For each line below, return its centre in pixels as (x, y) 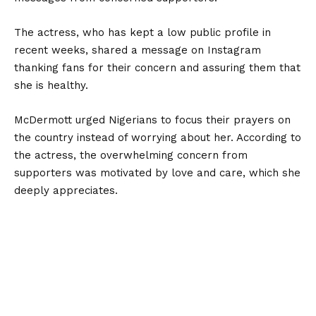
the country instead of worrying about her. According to (158, 137)
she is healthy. (51, 85)
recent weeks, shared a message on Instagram (138, 50)
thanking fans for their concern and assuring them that (157, 67)
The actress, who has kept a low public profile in (142, 32)
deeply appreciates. (66, 190)
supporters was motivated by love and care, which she (157, 172)
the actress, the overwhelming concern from (131, 155)
